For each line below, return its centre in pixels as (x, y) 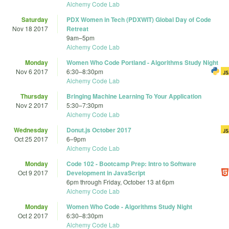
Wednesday (31, 130)
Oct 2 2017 (33, 216)
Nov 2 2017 (32, 105)
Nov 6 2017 (32, 72)
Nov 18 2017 (30, 29)
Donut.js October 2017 (99, 130)
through (91, 182)
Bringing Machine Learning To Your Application (134, 96)
